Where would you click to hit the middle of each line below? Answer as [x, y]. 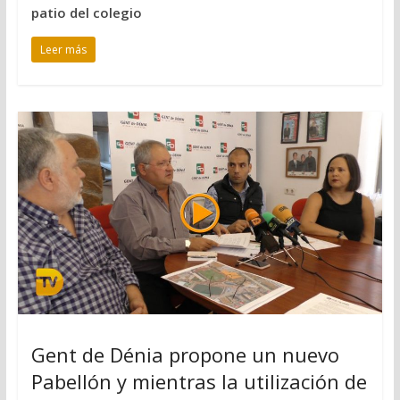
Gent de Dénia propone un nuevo [185, 354]
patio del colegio [86, 12]
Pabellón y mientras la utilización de [199, 381]
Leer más [63, 49]
